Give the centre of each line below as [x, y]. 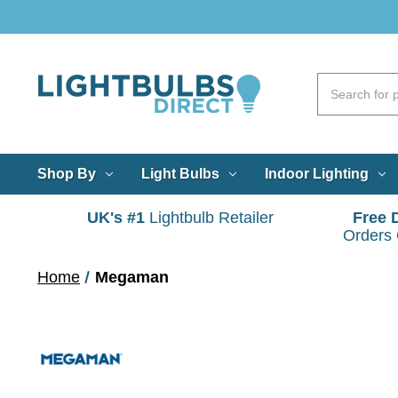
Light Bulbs [180, 173]
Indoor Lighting [316, 173]
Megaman [132, 277]
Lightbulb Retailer [209, 218]
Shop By [67, 173]
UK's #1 [116, 218]
